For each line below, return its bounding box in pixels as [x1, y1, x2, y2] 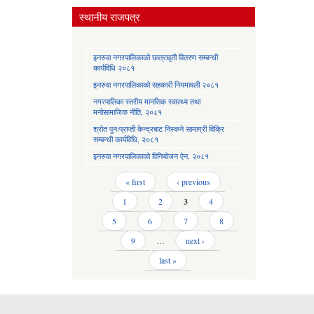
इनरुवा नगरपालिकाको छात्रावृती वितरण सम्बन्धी [93, 51, 218, 62]
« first [125, 175, 145, 187]
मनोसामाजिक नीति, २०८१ [93, 106, 162, 117]
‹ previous [176, 175, 210, 187]
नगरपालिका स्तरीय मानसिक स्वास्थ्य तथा [93, 95, 200, 107]
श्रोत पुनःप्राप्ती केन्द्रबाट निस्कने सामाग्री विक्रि [93, 123, 224, 134]
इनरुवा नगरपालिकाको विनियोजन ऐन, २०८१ [93, 150, 209, 161]
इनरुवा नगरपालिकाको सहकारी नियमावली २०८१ [93, 78, 219, 90]
